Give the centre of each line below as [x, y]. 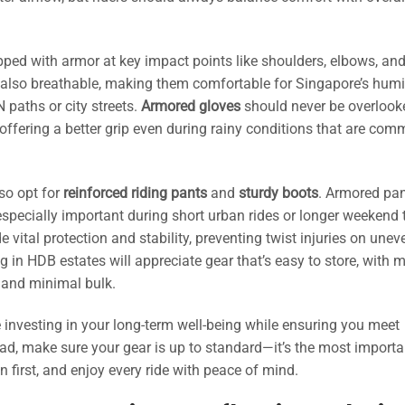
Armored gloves [191, 107]
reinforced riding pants [135, 193]
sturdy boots [278, 193]
